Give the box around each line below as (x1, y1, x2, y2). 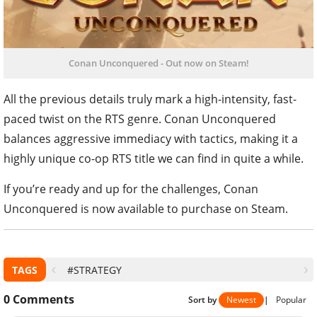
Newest (226, 294, 256, 306)
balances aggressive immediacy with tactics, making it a (4, 131, 298, 147)
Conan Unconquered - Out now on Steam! (68, 57, 249, 70)
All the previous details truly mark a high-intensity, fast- (4, 91, 296, 108)
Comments (13, 291, 74, 307)
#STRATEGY (67, 263, 122, 277)
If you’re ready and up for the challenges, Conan (4, 181, 258, 197)
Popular (276, 294, 306, 306)
